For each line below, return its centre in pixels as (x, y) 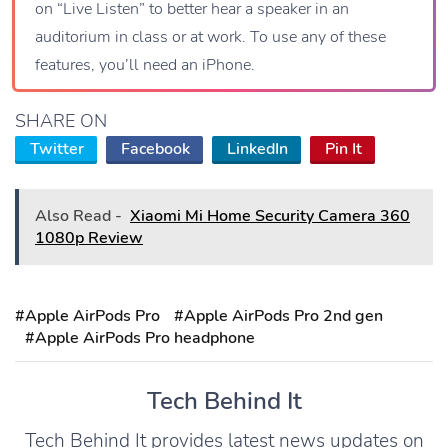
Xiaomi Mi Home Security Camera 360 (270, 215)
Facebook (155, 148)
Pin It (343, 148)
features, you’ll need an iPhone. (145, 64)
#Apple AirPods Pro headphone (140, 337)
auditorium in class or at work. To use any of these (210, 36)
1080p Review (89, 237)
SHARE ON (61, 120)
